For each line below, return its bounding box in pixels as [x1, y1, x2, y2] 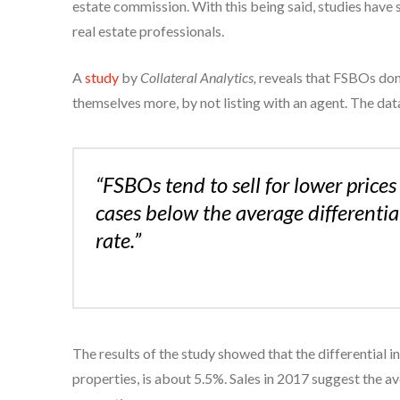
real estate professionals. [71, 22, 224, 40]
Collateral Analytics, [139, 69, 256, 87]
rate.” [95, 227, 141, 254]
